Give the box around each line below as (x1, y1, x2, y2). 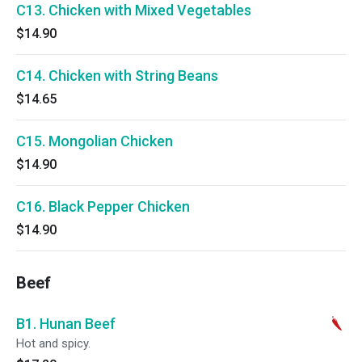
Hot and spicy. (16, 336, 90, 351)
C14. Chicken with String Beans (16, 67, 218, 84)
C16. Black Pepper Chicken (16, 198, 190, 215)
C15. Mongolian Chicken (16, 133, 173, 149)
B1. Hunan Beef (16, 315, 116, 332)
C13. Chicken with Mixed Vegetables (16, 2, 251, 19)
